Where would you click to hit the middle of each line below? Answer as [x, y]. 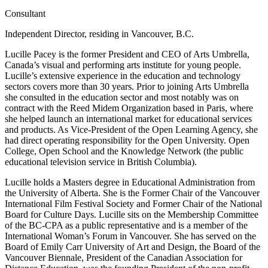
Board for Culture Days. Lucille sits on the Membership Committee [132, 215]
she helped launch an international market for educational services [128, 119]
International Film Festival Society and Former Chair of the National [133, 204]
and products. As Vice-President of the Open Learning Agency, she [131, 130]
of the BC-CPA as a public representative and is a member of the [126, 226]
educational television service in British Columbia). [101, 162]
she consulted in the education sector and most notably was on [122, 98]
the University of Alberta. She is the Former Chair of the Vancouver [132, 193]
